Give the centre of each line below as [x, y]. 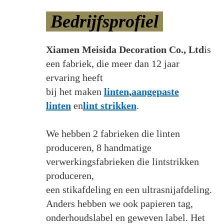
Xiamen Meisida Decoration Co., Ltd [125, 49]
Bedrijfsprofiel [104, 21]
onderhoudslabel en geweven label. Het [125, 217]
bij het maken [75, 91]
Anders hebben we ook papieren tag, [120, 203]
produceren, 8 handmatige [98, 147]
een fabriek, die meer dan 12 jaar [112, 63]
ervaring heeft [75, 77]
